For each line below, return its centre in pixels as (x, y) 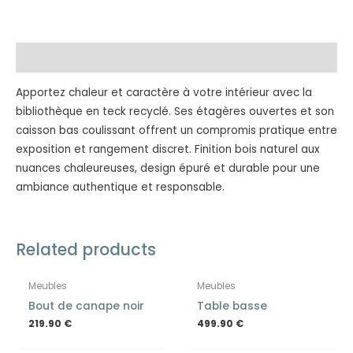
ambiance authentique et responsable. (120, 187)
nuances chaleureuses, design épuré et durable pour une (168, 168)
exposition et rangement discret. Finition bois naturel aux (168, 149)
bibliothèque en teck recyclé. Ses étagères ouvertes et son (175, 111)
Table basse (232, 306)
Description (50, 58)
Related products (86, 250)
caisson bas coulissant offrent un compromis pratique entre (176, 130)
